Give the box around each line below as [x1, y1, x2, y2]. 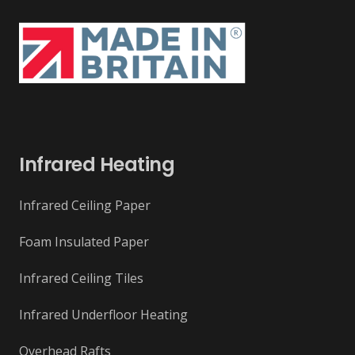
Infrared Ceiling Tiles [19, 269, 143, 288]
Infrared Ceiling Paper [19, 197, 151, 215]
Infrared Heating [19, 151, 175, 178]
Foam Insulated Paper [19, 233, 149, 251]
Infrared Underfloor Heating [19, 306, 188, 324]
